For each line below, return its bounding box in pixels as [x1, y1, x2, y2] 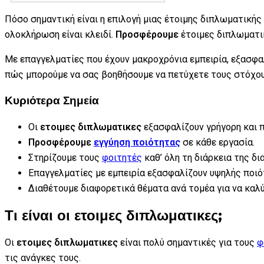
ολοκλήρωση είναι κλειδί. [5, 28, 115, 40]
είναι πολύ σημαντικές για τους [118, 236, 257, 248]
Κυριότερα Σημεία [5, 94, 99, 108]
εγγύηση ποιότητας [94, 137, 180, 148]
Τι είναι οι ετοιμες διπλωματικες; [5, 206, 222, 224]
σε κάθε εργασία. [180, 137, 255, 148]
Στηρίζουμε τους [28, 152, 102, 164]
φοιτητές [102, 152, 142, 164]
